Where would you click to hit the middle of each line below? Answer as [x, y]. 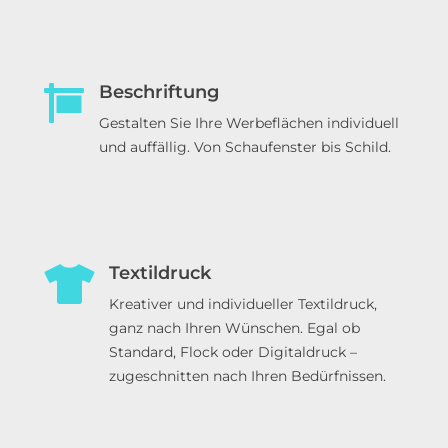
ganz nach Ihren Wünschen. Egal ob [234, 328]
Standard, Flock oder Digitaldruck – [233, 352]
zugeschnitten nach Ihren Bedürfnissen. [247, 376]
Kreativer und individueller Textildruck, [243, 304]
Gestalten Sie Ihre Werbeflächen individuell [249, 123]
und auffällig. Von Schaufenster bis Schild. [245, 147]
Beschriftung [159, 92]
